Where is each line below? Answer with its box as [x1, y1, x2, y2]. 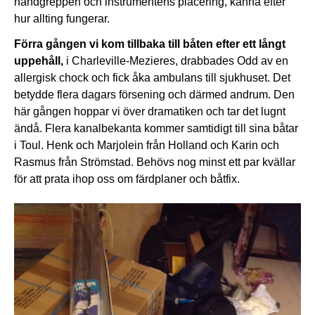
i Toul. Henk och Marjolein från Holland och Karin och [14, 139, 279, 152]
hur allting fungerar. [14, 13, 110, 25]
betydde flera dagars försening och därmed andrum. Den [14, 89, 295, 101]
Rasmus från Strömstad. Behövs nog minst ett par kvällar [14, 156, 295, 169]
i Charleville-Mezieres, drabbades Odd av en [63, 55, 288, 67]
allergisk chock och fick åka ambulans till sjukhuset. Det [14, 72, 290, 84]
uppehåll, [14, 55, 63, 67]
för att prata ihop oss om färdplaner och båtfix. [14, 173, 240, 186]
